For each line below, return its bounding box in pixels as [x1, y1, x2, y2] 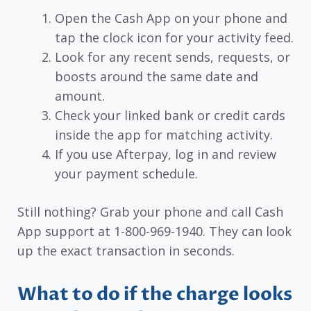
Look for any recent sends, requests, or [55, 49, 290, 66]
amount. [55, 87, 105, 105]
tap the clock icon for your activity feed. [55, 29, 294, 47]
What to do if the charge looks [17, 281, 292, 307]
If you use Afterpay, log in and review [55, 146, 276, 163]
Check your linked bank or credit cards [55, 107, 285, 124]
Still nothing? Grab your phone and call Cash [17, 203, 283, 221]
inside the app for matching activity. [55, 126, 273, 144]
